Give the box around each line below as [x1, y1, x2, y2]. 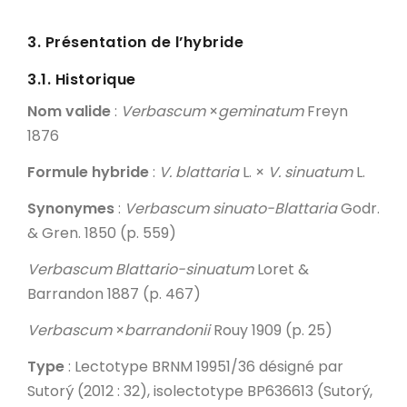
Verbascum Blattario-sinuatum [27, 258, 257, 280]
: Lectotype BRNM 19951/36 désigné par [65, 355, 343, 377]
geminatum [218, 100, 307, 122]
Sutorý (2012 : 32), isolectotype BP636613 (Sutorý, [27, 380, 372, 402]
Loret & [257, 258, 309, 280]
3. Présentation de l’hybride [27, 31, 243, 53]
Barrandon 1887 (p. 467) [27, 283, 201, 304]
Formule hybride [27, 161, 149, 183]
